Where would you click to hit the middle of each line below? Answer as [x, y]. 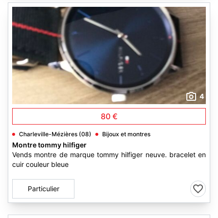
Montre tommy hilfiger [49, 145]
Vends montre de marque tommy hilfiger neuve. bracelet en [109, 154]
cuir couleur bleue [40, 164]
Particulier [43, 189]
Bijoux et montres [126, 134]
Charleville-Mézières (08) [55, 134]
